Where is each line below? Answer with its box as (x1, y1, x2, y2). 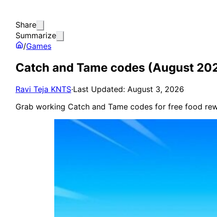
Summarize (15, 31, 56, 40)
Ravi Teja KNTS (15, 84, 71, 94)
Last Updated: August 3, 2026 (73, 84, 184, 94)
